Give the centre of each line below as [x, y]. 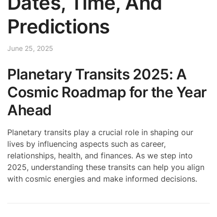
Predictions [59, 27]
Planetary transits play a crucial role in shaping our [100, 132]
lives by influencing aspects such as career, [86, 144]
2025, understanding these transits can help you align [106, 167]
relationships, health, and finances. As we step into [100, 155]
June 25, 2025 [30, 48]
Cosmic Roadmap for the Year [107, 92]
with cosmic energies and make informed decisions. [102, 178]
